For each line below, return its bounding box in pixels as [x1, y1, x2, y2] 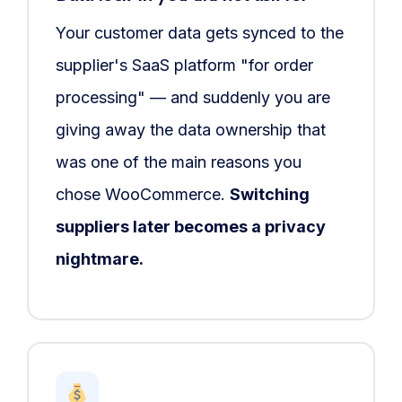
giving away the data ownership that [55, 120, 326, 140]
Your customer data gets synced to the [55, 23, 344, 43]
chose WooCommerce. [55, 185, 230, 205]
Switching [229, 185, 310, 205]
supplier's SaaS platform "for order [55, 56, 313, 75]
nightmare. [55, 249, 144, 269]
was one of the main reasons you [55, 153, 301, 172]
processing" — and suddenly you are [55, 88, 330, 108]
